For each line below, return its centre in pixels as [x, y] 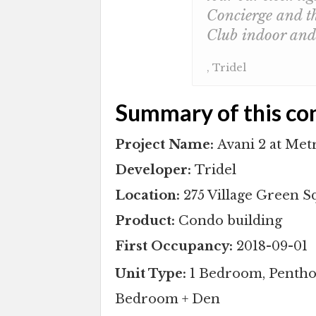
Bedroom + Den [168, 299]
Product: [147, 221]
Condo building [230, 221]
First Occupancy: [176, 247]
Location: [149, 196]
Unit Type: [152, 274]
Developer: [155, 170]
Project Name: [166, 145]
